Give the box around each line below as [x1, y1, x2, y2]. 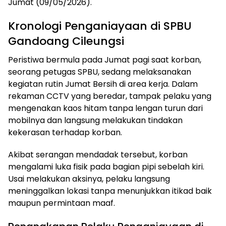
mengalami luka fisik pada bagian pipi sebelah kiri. [8, 160, 204, 173]
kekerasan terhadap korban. [8, 126, 122, 138]
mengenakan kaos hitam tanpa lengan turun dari [8, 102, 203, 114]
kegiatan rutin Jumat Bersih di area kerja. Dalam [8, 78, 198, 90]
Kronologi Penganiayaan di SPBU [8, 18, 192, 34]
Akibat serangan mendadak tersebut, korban [8, 148, 188, 160]
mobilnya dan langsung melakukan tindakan [8, 114, 183, 126]
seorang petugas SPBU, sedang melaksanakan [8, 66, 191, 78]
